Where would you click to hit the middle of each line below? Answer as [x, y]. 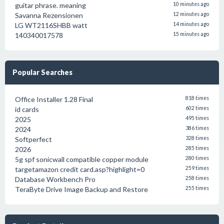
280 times [197, 158]
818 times [197, 98]
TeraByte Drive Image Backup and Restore [81, 189]
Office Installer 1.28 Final [54, 99]
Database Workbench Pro [55, 179]
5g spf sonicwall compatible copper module [82, 159]
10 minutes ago [191, 4]
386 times [197, 128]
